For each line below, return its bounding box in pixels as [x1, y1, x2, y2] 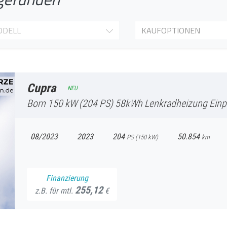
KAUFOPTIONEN [141, 24, 200, 36]
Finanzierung [46, 172, 88, 183]
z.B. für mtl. [35, 184, 75, 196]
